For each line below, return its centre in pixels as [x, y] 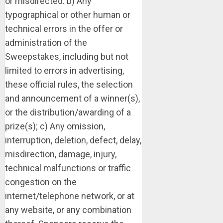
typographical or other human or [68, 15]
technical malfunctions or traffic [68, 168]
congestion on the [41, 182]
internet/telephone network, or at [70, 196]
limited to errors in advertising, [64, 70]
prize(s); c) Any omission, [55, 126]
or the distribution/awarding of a [68, 112]
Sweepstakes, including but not [67, 56]
